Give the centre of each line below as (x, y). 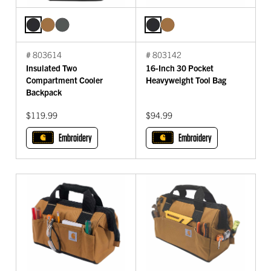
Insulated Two (51, 68)
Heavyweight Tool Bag (186, 80)
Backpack (44, 92)
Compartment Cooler (64, 80)
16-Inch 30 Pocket (180, 68)
